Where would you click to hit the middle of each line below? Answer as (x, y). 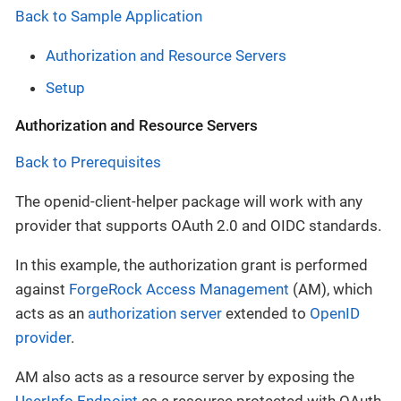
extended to (266, 313)
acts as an (51, 313)
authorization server (155, 313)
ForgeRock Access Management (179, 289)
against (42, 289)
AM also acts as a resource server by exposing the (185, 376)
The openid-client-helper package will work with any (189, 201)
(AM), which (331, 289)
